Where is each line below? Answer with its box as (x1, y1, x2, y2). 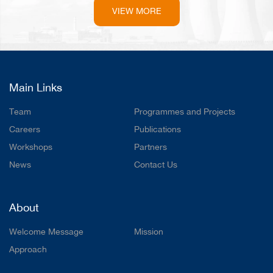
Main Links (9, 81, 62, 94)
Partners (133, 142, 167, 152)
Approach (9, 244, 47, 255)
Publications (133, 124, 181, 135)
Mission (133, 227, 163, 237)
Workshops (9, 142, 52, 152)
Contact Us (133, 160, 177, 170)
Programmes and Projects (133, 107, 235, 117)
